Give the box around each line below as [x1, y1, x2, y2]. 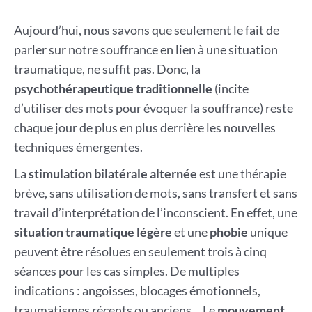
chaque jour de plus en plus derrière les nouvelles [13, 120, 276, 136]
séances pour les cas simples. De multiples [13, 263, 240, 279]
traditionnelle [135, 81, 212, 97]
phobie [209, 224, 248, 240]
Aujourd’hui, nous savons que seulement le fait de [13, 22, 279, 38]
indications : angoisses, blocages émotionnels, [13, 283, 260, 299]
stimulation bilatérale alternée [28, 166, 197, 182]
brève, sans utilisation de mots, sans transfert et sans [13, 185, 297, 201]
